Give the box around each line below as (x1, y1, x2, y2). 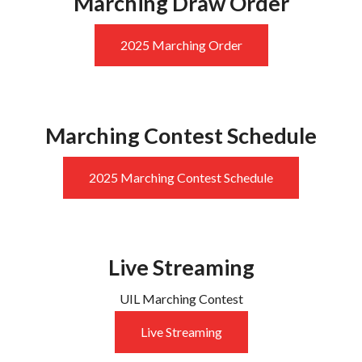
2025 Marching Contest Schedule (89, 169, 273, 185)
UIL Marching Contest (119, 290, 243, 306)
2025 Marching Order (120, 37, 242, 53)
